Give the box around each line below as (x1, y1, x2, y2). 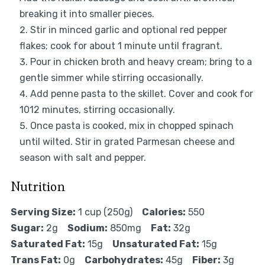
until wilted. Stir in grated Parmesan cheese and (19, 136, 235, 148)
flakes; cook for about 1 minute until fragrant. (19, 40, 222, 52)
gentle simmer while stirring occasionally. (19, 72, 203, 84)
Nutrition (10, 178, 65, 195)
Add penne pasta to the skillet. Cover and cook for (30, 88, 253, 100)
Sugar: (10, 222, 44, 234)
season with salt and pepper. (19, 152, 146, 164)
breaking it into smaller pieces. (19, 8, 154, 20)
